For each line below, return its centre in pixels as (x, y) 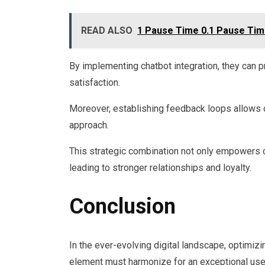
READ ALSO (107, 31)
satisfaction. (95, 83)
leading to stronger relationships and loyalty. (160, 168)
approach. (89, 125)
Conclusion (122, 206)
